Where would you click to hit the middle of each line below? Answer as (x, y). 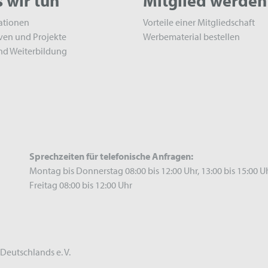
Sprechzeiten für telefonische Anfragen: (111, 156)
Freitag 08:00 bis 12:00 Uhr (80, 185)
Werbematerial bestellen (191, 36)
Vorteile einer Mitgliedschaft (199, 22)
